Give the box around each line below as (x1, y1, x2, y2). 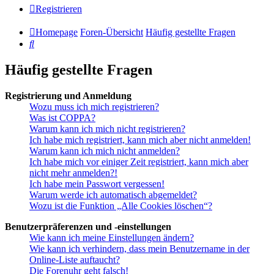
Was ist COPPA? (29, 112, 95, 123)
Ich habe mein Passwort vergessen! (29, 178, 165, 189)
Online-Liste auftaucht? (29, 254, 120, 265)
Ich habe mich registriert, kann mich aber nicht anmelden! (29, 134, 251, 145)
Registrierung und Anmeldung (5, 90, 131, 101)
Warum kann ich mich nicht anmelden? (29, 145, 180, 156)
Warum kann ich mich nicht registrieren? (29, 123, 185, 134)
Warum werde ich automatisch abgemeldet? (29, 189, 197, 200)
